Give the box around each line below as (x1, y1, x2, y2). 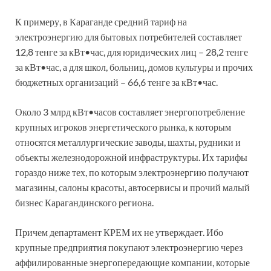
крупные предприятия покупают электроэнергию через (15, 241, 243, 253)
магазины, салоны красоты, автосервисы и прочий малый (15, 181, 250, 193)
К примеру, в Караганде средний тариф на (15, 15, 187, 27)
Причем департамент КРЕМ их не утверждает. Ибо (15, 226, 223, 238)
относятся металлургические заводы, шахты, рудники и (15, 135, 241, 148)
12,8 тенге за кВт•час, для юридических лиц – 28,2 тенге (15, 45, 248, 57)
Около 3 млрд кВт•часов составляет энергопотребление (15, 105, 245, 117)
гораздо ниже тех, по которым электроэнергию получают (15, 166, 249, 178)
